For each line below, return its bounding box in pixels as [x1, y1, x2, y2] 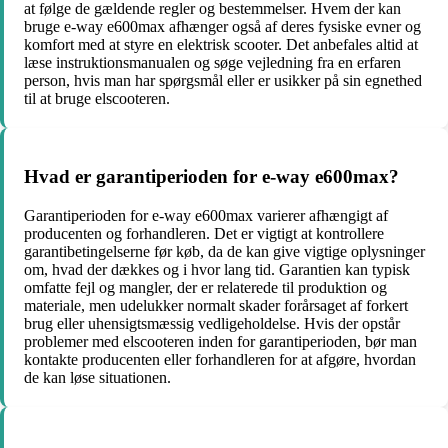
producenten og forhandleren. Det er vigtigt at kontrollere [24, 225, 384, 243]
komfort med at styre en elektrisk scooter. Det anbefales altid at [24, 35, 418, 53]
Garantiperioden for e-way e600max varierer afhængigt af [24, 207, 388, 225]
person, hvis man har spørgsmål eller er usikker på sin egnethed [24, 71, 422, 89]
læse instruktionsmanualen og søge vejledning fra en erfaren [24, 53, 401, 71]
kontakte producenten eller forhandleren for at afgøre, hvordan [24, 351, 416, 369]
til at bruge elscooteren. [24, 89, 170, 107]
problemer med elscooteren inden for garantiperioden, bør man [24, 333, 417, 351]
